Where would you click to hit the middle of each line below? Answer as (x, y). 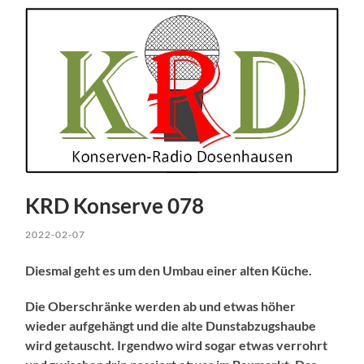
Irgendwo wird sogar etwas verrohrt (223, 344)
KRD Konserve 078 (115, 205)
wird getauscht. (70, 344)
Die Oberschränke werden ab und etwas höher (161, 305)
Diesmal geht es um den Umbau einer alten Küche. (169, 270)
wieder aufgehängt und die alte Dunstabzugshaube (171, 325)
